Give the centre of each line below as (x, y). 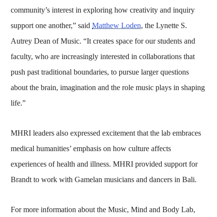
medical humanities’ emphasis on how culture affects (91, 148)
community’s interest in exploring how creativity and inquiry (103, 10)
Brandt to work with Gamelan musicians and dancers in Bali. (104, 179)
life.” (18, 103)
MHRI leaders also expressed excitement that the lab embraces (106, 133)
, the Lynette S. (164, 25)
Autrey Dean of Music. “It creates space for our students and (103, 41)
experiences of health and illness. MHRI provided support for (104, 164)
